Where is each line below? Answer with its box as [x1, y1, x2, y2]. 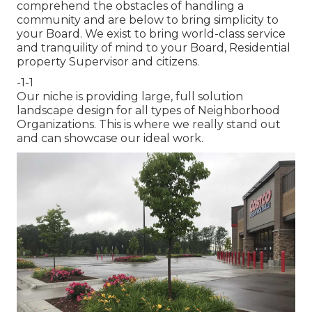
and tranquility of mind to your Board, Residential [17, 41, 290, 55]
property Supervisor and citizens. [17, 55, 199, 69]
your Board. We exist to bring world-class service [17, 27, 286, 41]
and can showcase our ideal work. [17, 132, 203, 146]
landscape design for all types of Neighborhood [17, 104, 280, 118]
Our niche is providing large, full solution [17, 90, 243, 104]
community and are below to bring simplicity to [17, 13, 279, 27]
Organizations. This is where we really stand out [17, 118, 281, 132]
